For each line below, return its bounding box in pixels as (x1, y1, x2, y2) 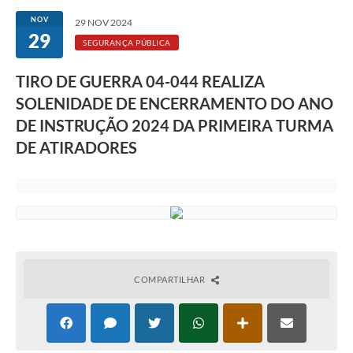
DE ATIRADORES (16, 138, 137, 158)
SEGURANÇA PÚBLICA (83, 38, 171, 48)
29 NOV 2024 (75, 17, 132, 29)
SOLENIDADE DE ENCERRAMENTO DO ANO (16, 94, 333, 113)
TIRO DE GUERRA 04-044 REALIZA (16, 72, 265, 91)
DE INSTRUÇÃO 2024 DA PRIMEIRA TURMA (16, 116, 333, 136)
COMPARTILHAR (134, 274, 207, 285)
